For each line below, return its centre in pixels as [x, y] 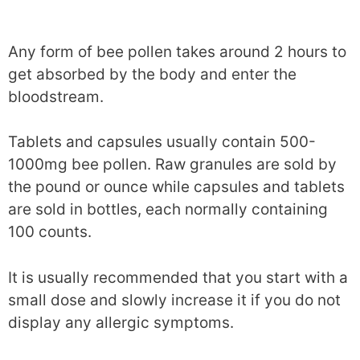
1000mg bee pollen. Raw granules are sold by [172, 164]
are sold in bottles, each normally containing [168, 209]
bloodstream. [56, 96]
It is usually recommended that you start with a [178, 277]
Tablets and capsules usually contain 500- [162, 142]
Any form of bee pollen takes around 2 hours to [177, 51]
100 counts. [50, 232]
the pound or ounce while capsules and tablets [176, 187]
